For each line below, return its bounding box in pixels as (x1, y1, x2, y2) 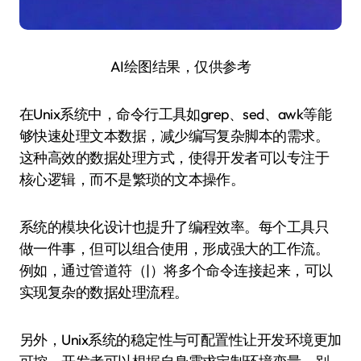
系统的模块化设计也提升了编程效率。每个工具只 (19, 218, 330, 236)
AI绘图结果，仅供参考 (110, 57, 251, 76)
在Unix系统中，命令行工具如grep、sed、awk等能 (19, 105, 332, 123)
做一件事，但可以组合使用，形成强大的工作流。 (19, 239, 330, 258)
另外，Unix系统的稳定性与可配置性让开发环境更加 (19, 330, 342, 349)
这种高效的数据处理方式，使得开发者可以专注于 (19, 148, 330, 167)
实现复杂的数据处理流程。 (19, 283, 189, 301)
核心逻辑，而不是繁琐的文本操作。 (19, 170, 245, 189)
